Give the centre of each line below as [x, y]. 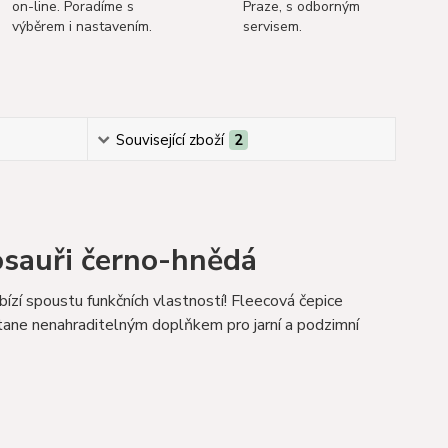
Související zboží [169, 140]
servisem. [272, 26]
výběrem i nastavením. [82, 26]
